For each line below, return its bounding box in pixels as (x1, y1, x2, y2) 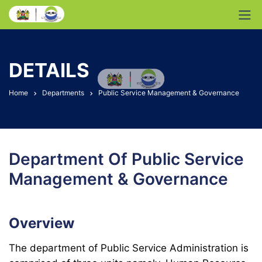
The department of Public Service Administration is (9, 242, 249, 254)
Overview (9, 214, 74, 232)
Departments (42, 88, 85, 97)
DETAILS (9, 58, 89, 82)
